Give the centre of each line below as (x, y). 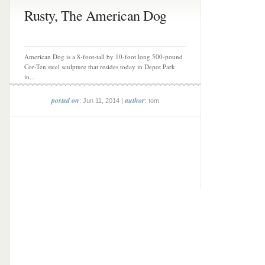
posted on (65, 100)
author (135, 100)
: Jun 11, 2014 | (102, 101)
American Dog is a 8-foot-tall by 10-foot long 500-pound (104, 56)
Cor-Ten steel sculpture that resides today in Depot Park (100, 67)
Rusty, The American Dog (96, 15)
